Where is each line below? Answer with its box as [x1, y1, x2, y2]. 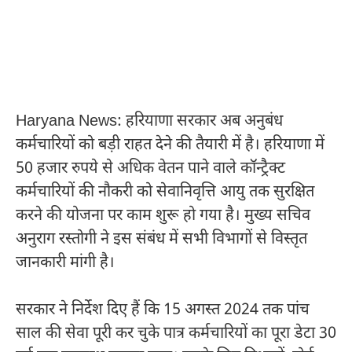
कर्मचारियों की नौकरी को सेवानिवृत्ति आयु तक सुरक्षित [16, 181, 314, 203]
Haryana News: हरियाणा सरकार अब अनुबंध [16, 111, 283, 132]
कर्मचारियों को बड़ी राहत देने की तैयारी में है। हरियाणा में [16, 134, 324, 156]
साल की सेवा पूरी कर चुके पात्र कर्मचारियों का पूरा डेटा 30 [16, 323, 336, 344]
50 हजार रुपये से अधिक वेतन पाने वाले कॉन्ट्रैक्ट [16, 158, 285, 179]
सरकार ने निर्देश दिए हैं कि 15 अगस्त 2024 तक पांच [16, 299, 310, 321]
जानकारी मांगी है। [16, 252, 115, 273]
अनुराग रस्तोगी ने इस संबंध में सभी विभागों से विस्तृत [16, 229, 307, 250]
